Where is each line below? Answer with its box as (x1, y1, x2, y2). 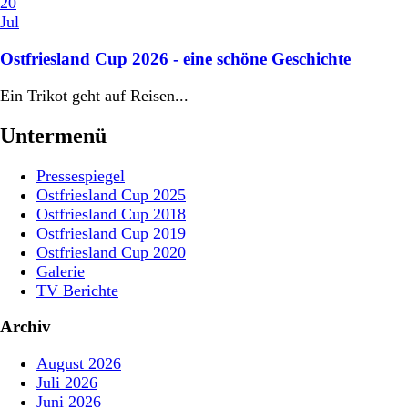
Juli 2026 (36, 373, 97, 393)
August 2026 (36, 354, 121, 373)
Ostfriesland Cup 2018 (36, 204, 186, 223)
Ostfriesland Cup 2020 (36, 242, 186, 261)
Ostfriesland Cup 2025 (36, 185, 186, 204)
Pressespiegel (36, 166, 125, 185)
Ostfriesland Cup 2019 (36, 223, 186, 242)
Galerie (36, 261, 85, 280)
